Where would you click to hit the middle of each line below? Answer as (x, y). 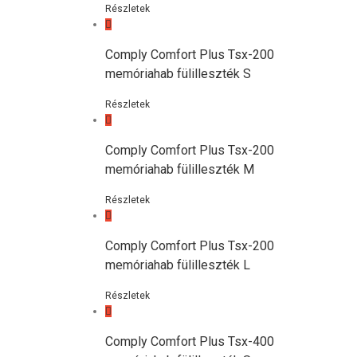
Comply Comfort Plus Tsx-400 (189, 341)
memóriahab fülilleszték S (178, 74)
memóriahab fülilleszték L (177, 265)
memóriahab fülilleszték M (179, 169)
